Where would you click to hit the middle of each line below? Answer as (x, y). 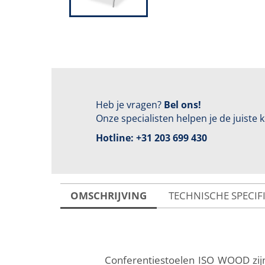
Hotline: (116, 138)
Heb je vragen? (130, 104)
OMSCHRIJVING (109, 195)
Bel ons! (182, 104)
